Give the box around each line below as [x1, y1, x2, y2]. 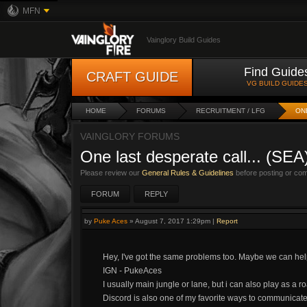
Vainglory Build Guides [147, 36, 221, 44]
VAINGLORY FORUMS [80, 131, 180, 142]
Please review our [80, 169, 142, 177]
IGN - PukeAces [103, 266, 162, 275]
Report [217, 217, 238, 225]
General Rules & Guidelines [142, 169, 234, 177]
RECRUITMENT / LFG [196, 107, 265, 114]
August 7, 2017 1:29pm [135, 217, 210, 225]
